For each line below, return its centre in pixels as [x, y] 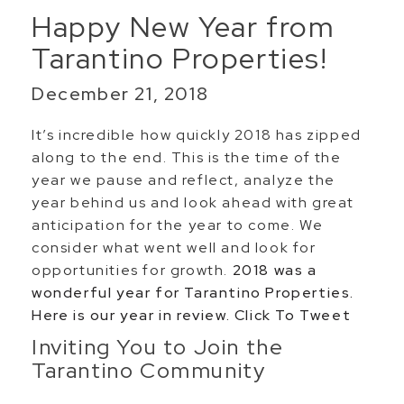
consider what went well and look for [174, 248]
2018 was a [273, 270]
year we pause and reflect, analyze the [184, 180]
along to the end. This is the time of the [187, 157]
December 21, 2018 [120, 94]
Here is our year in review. [133, 315]
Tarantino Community [149, 370]
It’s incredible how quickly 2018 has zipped [197, 135]
